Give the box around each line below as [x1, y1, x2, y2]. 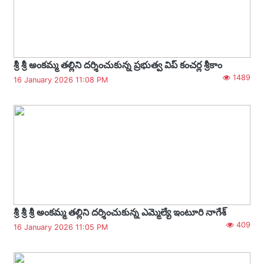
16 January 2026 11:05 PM [14, 222, 108, 232]
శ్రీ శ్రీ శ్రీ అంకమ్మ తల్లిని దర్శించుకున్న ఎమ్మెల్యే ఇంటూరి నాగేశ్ [14, 206, 226, 218]
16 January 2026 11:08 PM [14, 75, 108, 84]
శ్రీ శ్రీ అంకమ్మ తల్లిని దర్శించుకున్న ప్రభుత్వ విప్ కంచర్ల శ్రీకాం [14, 58, 222, 71]
